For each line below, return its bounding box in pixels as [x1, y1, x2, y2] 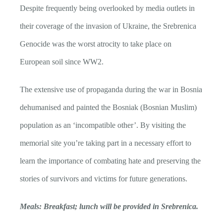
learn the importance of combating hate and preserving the [20, 157, 201, 166]
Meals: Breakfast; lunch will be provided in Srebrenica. [20, 202, 198, 211]
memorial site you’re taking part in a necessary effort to [20, 139, 191, 148]
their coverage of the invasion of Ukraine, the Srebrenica [20, 22, 196, 31]
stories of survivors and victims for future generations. [20, 174, 189, 183]
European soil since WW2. [20, 57, 104, 66]
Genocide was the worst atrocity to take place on [20, 40, 171, 49]
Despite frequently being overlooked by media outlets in [20, 4, 195, 13]
